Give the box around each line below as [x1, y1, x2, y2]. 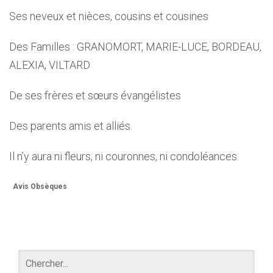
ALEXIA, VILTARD [9, 58, 90, 71]
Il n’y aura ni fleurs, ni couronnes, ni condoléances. [9, 150, 239, 163]
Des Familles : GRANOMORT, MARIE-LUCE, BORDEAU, [9, 40, 261, 53]
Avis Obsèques [13, 182, 67, 191]
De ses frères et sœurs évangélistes [9, 89, 181, 102]
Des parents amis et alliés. [9, 119, 132, 132]
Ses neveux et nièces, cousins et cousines [9, 10, 208, 23]
